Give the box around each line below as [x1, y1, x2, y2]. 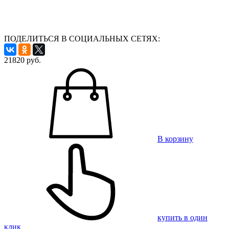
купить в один [157, 213, 208, 222]
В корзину [157, 134, 193, 143]
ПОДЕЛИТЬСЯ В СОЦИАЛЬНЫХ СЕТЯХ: [4, 34, 160, 43]
